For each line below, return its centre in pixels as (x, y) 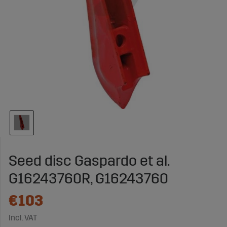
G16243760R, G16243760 (88, 178)
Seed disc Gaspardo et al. (89, 161)
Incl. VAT (23, 217)
